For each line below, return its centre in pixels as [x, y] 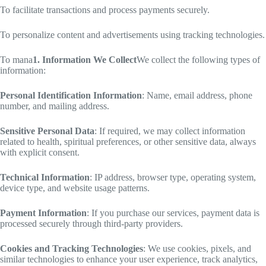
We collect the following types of [198, 60]
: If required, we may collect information [170, 131]
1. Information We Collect [85, 60]
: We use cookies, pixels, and [197, 249]
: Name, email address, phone [197, 96]
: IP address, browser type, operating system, [173, 178]
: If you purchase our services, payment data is [173, 213]
